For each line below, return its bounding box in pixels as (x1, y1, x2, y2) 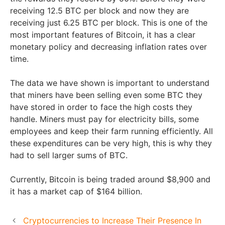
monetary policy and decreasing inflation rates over (10, 41, 207, 52)
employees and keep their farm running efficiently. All (10, 126, 213, 136)
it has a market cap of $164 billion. (10, 186, 145, 196)
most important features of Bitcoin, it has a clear (10, 29, 195, 40)
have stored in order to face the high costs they (10, 101, 192, 112)
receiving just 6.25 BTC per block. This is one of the (10, 17, 207, 28)
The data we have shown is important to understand (10, 77, 209, 88)
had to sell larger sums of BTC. (10, 150, 128, 160)
